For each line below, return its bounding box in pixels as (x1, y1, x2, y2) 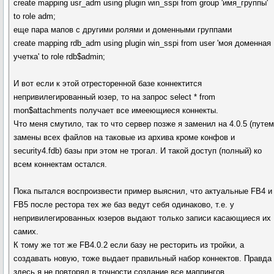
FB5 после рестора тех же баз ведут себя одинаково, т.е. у (13, 200, 235, 209)
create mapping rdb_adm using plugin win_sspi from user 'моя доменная (13, 39, 272, 48)
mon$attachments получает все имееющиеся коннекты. (13, 106, 219, 115)
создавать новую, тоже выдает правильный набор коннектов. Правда (13, 254, 272, 263)
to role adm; (13, 12, 56, 21)
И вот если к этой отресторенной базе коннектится (13, 79, 202, 88)
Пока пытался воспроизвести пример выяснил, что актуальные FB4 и (13, 187, 273, 196)
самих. (13, 227, 39, 236)
